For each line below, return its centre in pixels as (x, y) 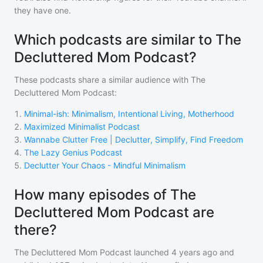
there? (36, 230)
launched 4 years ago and (183, 252)
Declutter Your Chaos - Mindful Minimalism (105, 165)
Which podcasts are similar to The (128, 40)
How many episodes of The (105, 195)
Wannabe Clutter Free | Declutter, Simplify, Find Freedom (134, 139)
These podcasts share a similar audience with (102, 80)
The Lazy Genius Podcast (73, 152)
